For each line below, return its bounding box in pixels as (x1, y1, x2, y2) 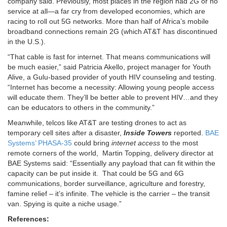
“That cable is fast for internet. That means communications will (8, 53, 210, 61)
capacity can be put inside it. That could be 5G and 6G (8, 169, 184, 178)
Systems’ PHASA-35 (8, 139, 72, 147)
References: (8, 215, 49, 223)
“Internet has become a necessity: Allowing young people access (8, 83, 214, 92)
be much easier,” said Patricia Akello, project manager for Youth (8, 63, 211, 71)
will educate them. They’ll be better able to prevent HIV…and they (8, 93, 218, 102)
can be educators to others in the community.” (8, 103, 155, 112)
